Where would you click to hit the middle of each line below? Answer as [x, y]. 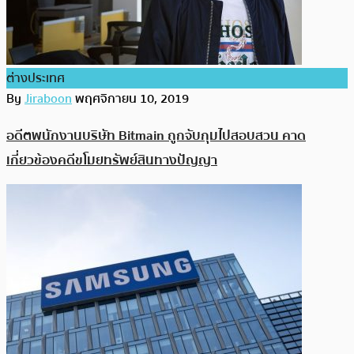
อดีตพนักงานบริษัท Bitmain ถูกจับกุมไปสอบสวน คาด [156, 135]
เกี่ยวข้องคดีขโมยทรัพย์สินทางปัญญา [112, 160]
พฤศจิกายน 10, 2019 [132, 99]
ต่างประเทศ [36, 79]
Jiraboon [48, 99]
